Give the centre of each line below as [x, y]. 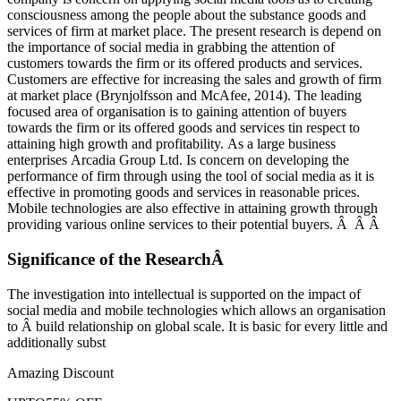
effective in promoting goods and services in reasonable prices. [183, 192]
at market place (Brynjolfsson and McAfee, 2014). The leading [184, 96]
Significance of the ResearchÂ [118, 259]
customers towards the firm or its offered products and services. [185, 64]
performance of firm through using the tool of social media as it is [191, 176]
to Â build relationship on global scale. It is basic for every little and [197, 326]
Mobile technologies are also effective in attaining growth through [192, 209]
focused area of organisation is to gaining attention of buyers [177, 112]
